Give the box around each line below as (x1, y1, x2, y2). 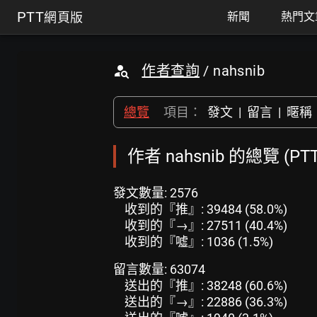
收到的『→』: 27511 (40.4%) (125, 218, 287, 233)
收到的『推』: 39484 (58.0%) (125, 202, 287, 217)
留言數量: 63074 (113, 262, 205, 277)
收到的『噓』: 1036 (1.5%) (125, 234, 273, 249)
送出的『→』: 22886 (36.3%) (125, 294, 287, 309)
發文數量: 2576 (113, 185, 198, 200)
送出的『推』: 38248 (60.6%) (125, 278, 287, 293)
